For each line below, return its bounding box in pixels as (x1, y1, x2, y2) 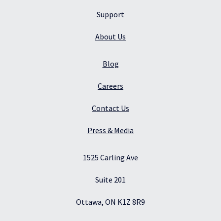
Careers (98, 81, 123, 91)
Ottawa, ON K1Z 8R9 (76, 197, 145, 207)
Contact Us (92, 103, 129, 113)
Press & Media (87, 125, 134, 136)
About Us (95, 32, 126, 42)
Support (97, 9, 124, 20)
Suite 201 (95, 175, 126, 185)
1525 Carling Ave (83, 152, 138, 163)
